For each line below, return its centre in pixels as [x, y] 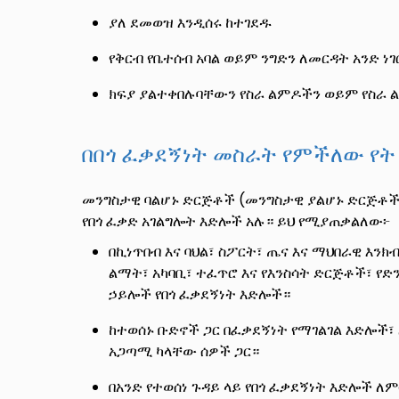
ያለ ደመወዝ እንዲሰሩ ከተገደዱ [190, 23]
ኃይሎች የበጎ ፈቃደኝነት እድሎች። [199, 295]
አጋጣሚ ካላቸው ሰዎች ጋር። [184, 352]
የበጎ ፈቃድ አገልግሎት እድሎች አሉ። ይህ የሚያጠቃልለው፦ [236, 222]
